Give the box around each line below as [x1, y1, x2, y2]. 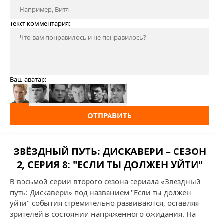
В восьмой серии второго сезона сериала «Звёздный [10, 176, 201, 186]
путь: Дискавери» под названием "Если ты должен [10, 187, 191, 197]
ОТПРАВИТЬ [87, 110, 132, 120]
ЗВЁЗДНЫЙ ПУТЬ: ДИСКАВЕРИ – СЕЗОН [13, 145, 206, 158]
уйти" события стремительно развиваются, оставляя [10, 198, 199, 208]
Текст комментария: [10, 19, 70, 28]
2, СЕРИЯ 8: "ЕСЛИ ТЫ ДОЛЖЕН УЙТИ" [16, 158, 203, 171]
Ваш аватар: [10, 75, 46, 84]
